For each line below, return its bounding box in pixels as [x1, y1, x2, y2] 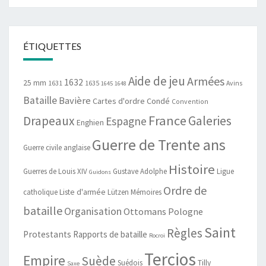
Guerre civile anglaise [23, 142, 90, 153]
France [148, 112, 186, 129]
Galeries [188, 113, 232, 129]
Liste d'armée [59, 187, 106, 198]
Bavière [59, 94, 91, 107]
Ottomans [123, 205, 166, 218]
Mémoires [131, 187, 161, 198]
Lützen [107, 187, 129, 198]
